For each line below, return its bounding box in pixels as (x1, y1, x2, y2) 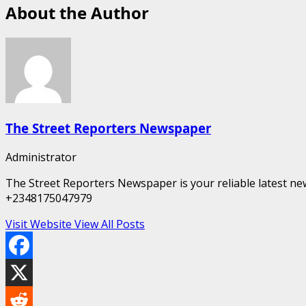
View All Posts (74, 216, 145, 232)
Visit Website (5, 216, 74, 232)
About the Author (5, 1, 149, 25)
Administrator (5, 149, 76, 165)
